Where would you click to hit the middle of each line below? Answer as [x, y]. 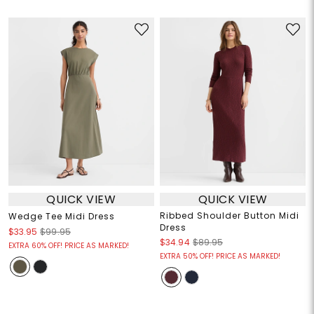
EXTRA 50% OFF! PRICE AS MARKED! [220, 257]
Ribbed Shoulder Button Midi [230, 216]
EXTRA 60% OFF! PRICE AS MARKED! [68, 246]
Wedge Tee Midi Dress [61, 217]
